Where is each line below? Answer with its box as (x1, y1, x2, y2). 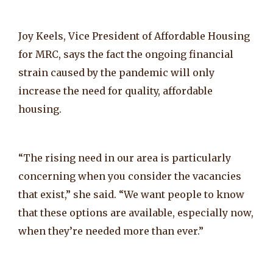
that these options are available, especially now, (18, 206, 253, 219)
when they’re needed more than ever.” (18, 224, 204, 237)
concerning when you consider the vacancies (18, 169, 241, 182)
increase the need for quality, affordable (18, 84, 213, 97)
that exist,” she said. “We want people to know (18, 188, 244, 200)
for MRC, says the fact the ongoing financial (18, 48, 233, 60)
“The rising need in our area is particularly (18, 151, 231, 164)
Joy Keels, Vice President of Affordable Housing (18, 29, 250, 42)
